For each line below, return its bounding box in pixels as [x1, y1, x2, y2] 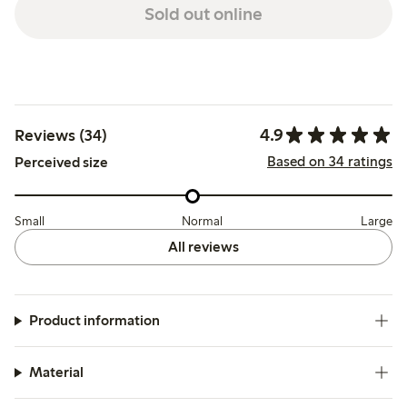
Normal [182, 213, 223, 230]
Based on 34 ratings [266, 152, 392, 170]
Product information [28, 312, 160, 330]
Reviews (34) [15, 124, 107, 145]
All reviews [167, 238, 239, 256]
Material [28, 363, 84, 382]
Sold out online [144, 2, 263, 25]
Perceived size [15, 154, 108, 172]
